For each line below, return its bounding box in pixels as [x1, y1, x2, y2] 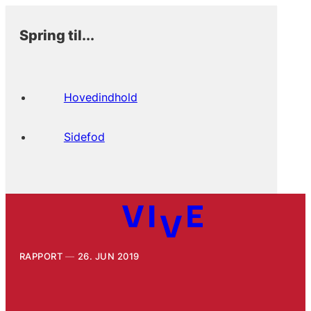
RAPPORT [19, 250, 63, 262]
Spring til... [19, 26, 94, 44]
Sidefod [63, 129, 105, 144]
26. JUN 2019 [77, 250, 140, 262]
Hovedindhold [63, 90, 137, 104]
